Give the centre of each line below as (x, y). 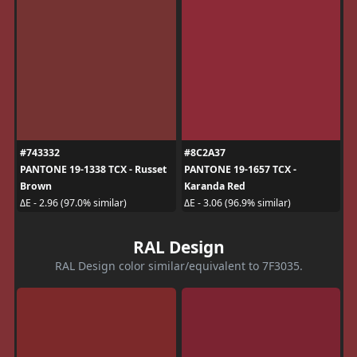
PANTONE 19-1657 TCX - (240, 169)
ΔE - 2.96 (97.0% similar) (73, 203)
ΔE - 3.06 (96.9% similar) (237, 203)
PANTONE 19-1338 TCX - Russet (93, 169)
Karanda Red (215, 186)
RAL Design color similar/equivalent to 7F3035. (178, 265)
